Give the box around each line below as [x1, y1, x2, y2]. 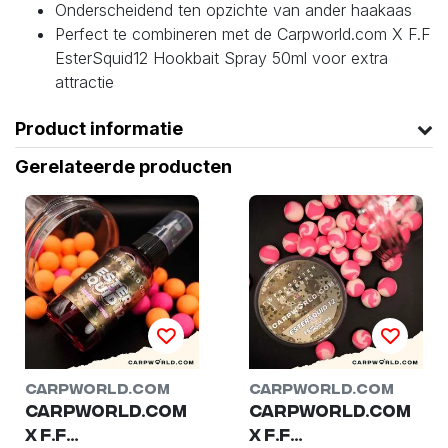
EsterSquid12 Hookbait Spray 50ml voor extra [55, 48, 388, 69]
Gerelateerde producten [15, 156, 232, 178]
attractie [55, 72, 114, 93]
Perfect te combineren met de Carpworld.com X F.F [55, 24, 431, 45]
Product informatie [15, 118, 183, 140]
